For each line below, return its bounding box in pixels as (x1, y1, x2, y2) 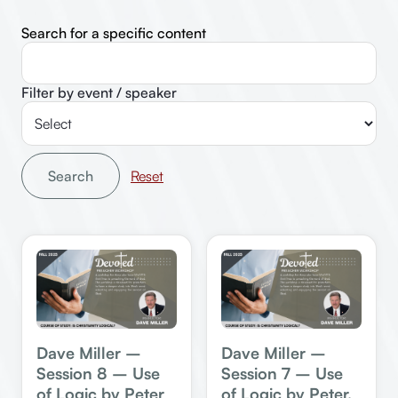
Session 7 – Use (221, 362, 343, 383)
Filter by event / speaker (21, 84, 177, 101)
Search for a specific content (21, 24, 206, 42)
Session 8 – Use (36, 362, 160, 383)
